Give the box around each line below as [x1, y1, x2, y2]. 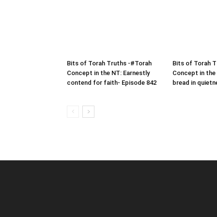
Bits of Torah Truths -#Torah [67, 60, 152, 67]
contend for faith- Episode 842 [67, 79, 156, 87]
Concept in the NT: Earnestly [67, 69, 150, 77]
